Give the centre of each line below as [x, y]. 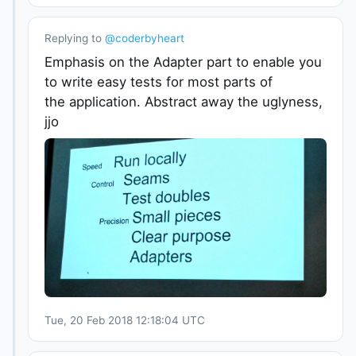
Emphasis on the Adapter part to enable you [183, 62]
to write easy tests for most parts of [159, 81]
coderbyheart [150, 38]
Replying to [73, 38]
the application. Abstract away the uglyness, [184, 101]
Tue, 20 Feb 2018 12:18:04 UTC [125, 320]
